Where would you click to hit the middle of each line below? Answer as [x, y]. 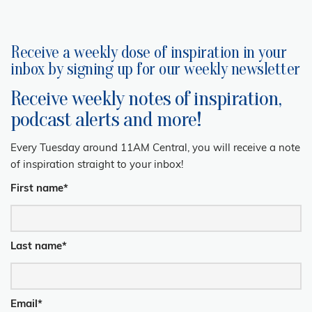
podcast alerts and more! [108, 119]
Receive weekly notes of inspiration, [146, 98]
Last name [36, 247]
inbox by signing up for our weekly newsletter [155, 69]
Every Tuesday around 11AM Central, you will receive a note [155, 148]
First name [37, 189]
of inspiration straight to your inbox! [97, 165]
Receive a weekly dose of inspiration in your [148, 52]
